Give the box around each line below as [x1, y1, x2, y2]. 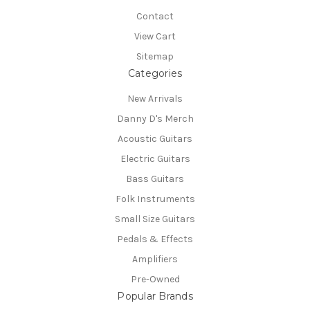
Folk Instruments [115, 192, 195, 205]
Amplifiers [132, 253, 178, 265]
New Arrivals [127, 93, 183, 105]
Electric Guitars [120, 152, 190, 165]
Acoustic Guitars [118, 132, 192, 145]
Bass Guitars [126, 172, 184, 185]
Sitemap [136, 51, 174, 63]
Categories [127, 67, 183, 80]
